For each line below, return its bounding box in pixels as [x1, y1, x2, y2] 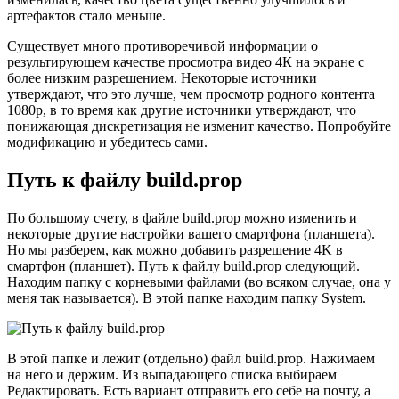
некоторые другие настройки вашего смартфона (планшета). [7, 225, 375, 241]
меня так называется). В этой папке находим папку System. [7, 289, 366, 305]
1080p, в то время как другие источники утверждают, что [7, 102, 356, 118]
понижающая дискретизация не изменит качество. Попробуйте [7, 118, 391, 134]
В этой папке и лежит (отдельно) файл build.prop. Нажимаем [7, 350, 375, 366]
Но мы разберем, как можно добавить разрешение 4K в [7, 241, 343, 257]
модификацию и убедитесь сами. [7, 134, 208, 150]
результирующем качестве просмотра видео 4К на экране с [7, 53, 364, 69]
